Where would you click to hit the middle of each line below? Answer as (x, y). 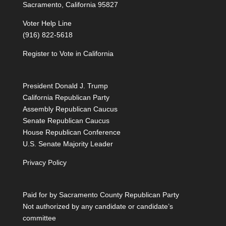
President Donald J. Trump (65, 86)
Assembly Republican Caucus (70, 109)
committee (39, 218)
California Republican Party (66, 97)
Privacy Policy (44, 162)
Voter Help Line (47, 23)
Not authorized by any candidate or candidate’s (98, 207)
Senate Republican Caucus (66, 120)
